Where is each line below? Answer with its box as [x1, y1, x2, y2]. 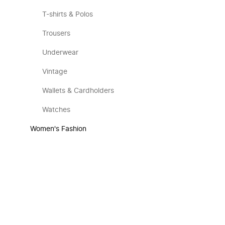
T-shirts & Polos [42, 11, 93, 18]
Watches [42, 106, 70, 114]
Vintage [42, 68, 67, 75]
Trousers [42, 30, 70, 37]
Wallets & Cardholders [42, 87, 114, 94]
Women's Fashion [30, 126, 86, 133]
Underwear [42, 49, 78, 56]
